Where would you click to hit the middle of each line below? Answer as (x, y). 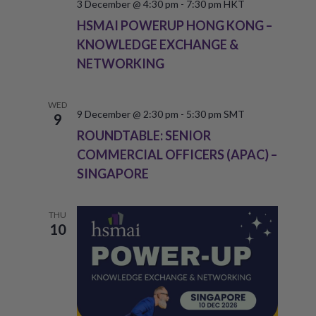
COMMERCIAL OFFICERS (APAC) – (177, 154)
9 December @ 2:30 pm (127, 114)
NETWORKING (120, 63)
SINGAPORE (113, 173)
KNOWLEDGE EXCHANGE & (157, 44)
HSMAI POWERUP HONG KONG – (174, 25)
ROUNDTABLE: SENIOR (144, 135)
